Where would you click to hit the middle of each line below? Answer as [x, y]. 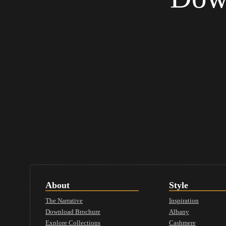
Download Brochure [73, 212]
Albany [179, 212]
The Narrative [64, 201]
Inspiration [184, 201]
